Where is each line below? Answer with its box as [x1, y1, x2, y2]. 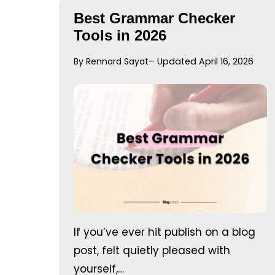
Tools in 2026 [74, 26, 166, 44]
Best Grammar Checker [74, 9, 235, 26]
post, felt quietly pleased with [74, 242, 230, 258]
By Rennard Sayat [74, 55, 149, 68]
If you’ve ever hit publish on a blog [74, 224, 255, 239]
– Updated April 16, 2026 [149, 55, 254, 68]
